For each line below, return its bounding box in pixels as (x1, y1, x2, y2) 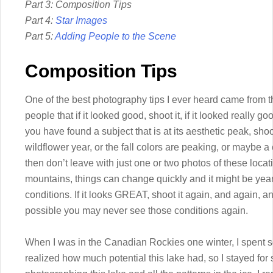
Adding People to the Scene (55, 31, 176, 41)
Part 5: (25, 31, 55, 41)
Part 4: (25, 15, 55, 26)
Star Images (55, 15, 107, 26)
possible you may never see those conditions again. (25, 205, 248, 216)
